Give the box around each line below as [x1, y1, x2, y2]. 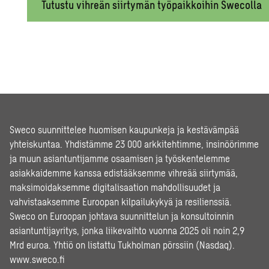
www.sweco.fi [10, 253, 65, 265]
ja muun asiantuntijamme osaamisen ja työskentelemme [10, 153, 230, 165]
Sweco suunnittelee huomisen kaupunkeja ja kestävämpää [10, 124, 239, 136]
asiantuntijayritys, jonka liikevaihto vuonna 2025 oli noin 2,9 [10, 225, 244, 237]
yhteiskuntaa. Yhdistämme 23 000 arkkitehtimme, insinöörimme [10, 138, 259, 150]
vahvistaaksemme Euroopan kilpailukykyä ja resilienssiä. [10, 196, 232, 208]
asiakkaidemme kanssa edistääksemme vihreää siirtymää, [10, 167, 238, 179]
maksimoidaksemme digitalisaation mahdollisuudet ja [10, 181, 220, 193]
